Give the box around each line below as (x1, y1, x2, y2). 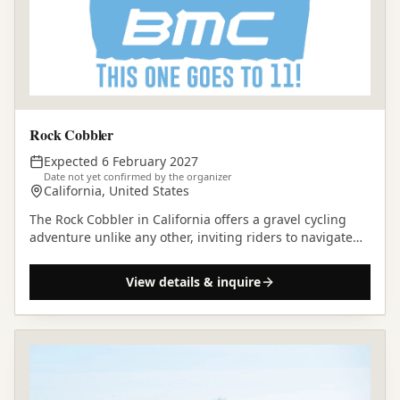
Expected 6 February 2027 (44, 152, 198, 170)
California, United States (44, 181, 189, 199)
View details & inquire (125, 272, 261, 290)
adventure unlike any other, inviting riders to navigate (29, 228, 353, 246)
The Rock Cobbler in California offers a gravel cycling (29, 210, 346, 228)
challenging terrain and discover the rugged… (29, 246, 307, 263)
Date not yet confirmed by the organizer (44, 169, 232, 183)
